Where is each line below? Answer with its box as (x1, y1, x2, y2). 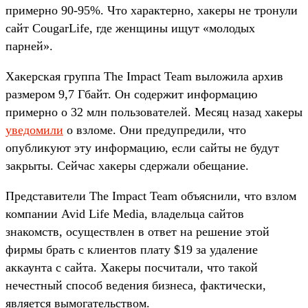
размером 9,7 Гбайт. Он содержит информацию (5, 87, 257, 101)
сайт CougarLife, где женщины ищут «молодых (5, 21, 255, 35)
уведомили (5, 122, 63, 137)
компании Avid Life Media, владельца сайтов (5, 206, 244, 221)
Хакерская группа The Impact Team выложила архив (5, 69, 283, 83)
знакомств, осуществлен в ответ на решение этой (5, 224, 269, 239)
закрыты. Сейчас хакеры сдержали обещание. (5, 158, 249, 173)
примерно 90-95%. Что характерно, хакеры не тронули (5, 3, 298, 17)
